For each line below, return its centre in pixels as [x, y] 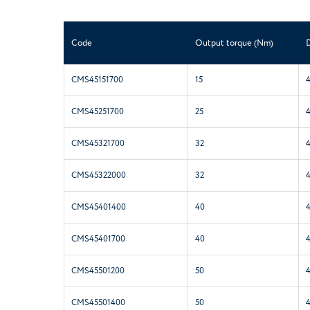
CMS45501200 [98, 271]
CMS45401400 [99, 207]
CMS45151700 [97, 80]
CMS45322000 [99, 175]
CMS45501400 [98, 302]
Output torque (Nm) [234, 43]
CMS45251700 [98, 111]
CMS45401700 [98, 239]
